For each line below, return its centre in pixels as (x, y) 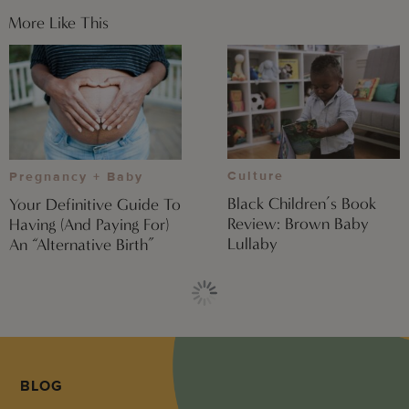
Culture (256, 176)
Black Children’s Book (302, 204)
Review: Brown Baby (298, 224)
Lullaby (252, 244)
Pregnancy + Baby (76, 177)
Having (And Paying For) (89, 225)
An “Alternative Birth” (82, 245)
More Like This (58, 22)
